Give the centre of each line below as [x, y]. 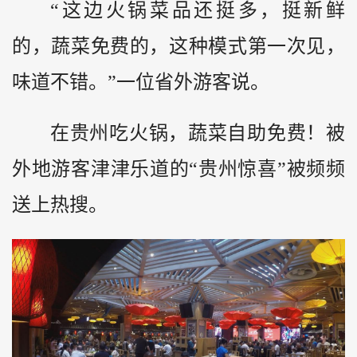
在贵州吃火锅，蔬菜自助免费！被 [198, 133]
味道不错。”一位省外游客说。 [141, 82]
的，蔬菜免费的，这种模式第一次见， [178, 46]
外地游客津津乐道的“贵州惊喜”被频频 [178, 169]
